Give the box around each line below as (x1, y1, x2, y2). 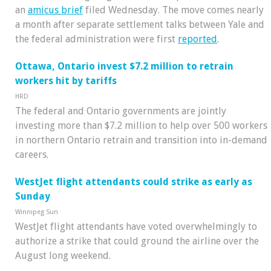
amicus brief (28, 4, 83, 16)
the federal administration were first (15, 33, 178, 45)
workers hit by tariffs (15, 75, 117, 87)
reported (178, 33, 217, 45)
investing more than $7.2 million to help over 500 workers (15, 120, 267, 132)
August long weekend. (15, 249, 111, 261)
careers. (15, 149, 51, 161)
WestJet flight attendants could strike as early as (15, 175, 252, 188)
